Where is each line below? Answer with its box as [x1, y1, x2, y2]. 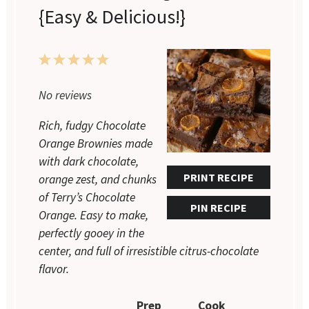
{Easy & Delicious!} [39, 4, 186, 30]
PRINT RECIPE [183, 170, 254, 185]
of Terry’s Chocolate [39, 190, 136, 206]
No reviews [39, 88, 92, 103]
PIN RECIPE [190, 201, 247, 215]
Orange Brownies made [39, 136, 153, 152]
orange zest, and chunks [39, 172, 157, 188]
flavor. [39, 261, 70, 277]
